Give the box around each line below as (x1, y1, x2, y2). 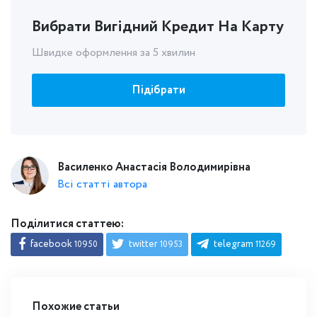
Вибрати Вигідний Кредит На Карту (32, 16, 284, 38)
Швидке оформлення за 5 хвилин (32, 45, 195, 61)
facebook (28, 237, 74, 251)
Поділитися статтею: (11, 216, 124, 232)
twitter (127, 237, 160, 251)
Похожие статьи (32, 299, 120, 315)
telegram (212, 237, 255, 251)
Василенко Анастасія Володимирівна (57, 158, 250, 175)
